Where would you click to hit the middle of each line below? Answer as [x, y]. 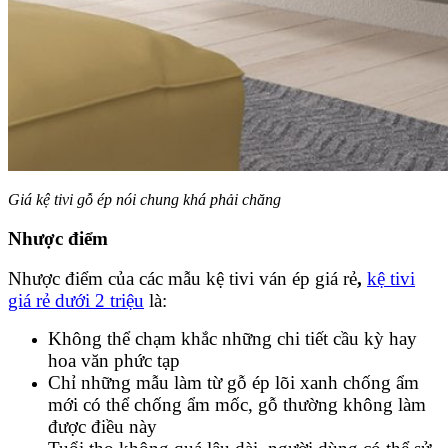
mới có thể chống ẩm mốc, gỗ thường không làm [237, 405]
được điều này [102, 427]
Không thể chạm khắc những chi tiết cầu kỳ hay [232, 339]
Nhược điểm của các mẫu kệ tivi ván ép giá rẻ [182, 279]
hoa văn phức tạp [114, 361]
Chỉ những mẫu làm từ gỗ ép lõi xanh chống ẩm [233, 383]
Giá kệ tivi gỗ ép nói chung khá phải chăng [144, 199]
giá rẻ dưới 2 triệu [76, 301]
